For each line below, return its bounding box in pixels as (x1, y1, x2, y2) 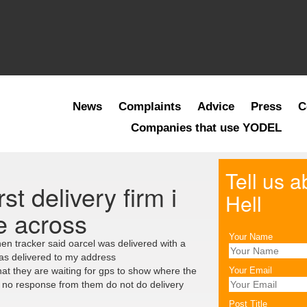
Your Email (229, 266, 272, 275)
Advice (197, 100, 234, 113)
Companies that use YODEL (131, 121, 282, 134)
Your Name (229, 232, 273, 242)
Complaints (118, 100, 181, 113)
